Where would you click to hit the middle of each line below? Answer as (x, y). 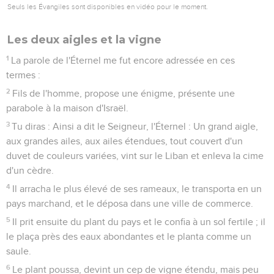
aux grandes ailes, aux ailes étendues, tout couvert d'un (124, 141)
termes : (23, 75)
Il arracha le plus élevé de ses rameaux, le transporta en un (137, 189)
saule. (19, 251)
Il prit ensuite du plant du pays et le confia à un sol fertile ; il (139, 222)
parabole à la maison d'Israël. (67, 108)
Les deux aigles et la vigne (84, 39)
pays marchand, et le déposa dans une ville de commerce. (130, 203)
